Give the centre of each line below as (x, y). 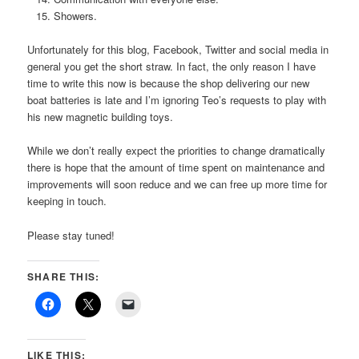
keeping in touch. (67, 201)
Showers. (75, 16)
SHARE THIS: (64, 276)
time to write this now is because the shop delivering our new (169, 83)
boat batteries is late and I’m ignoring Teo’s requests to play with (177, 100)
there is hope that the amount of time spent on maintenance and (176, 167)
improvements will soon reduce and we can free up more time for (177, 184)
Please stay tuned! (71, 235)
